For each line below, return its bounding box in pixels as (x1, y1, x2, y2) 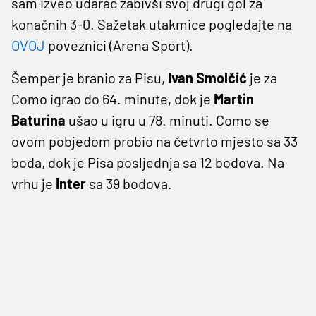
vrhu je (11, 174, 56, 192)
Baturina (11, 111, 66, 128)
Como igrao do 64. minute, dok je (11, 90, 214, 107)
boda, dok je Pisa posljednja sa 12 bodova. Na (11, 153, 284, 171)
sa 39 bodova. (89, 174, 172, 192)
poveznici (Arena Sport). (48, 36, 193, 54)
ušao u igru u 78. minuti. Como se (66, 111, 269, 128)
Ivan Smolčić (168, 68, 250, 86)
